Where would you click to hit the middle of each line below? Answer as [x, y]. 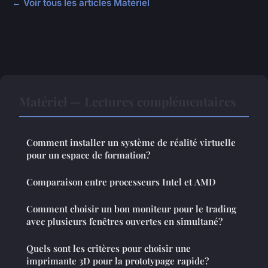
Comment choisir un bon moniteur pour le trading [131, 208]
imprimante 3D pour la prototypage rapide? [118, 261]
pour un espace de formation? [88, 155]
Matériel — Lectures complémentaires [128, 101]
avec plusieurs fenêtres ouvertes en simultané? [124, 221]
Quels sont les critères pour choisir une [109, 248]
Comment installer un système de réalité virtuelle [131, 142]
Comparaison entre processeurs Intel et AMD [121, 182]
